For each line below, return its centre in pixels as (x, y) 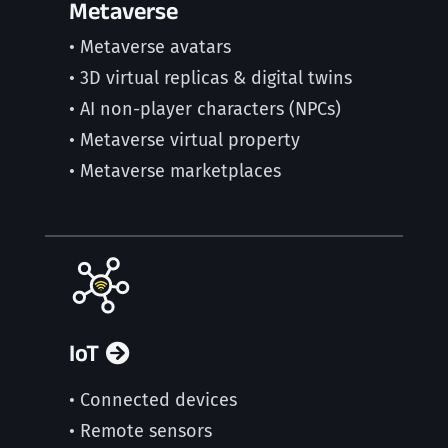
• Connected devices (152, 400)
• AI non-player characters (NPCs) (204, 109)
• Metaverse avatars (149, 47)
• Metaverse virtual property (184, 140)
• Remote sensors (140, 431)
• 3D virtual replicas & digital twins (210, 78)
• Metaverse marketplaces (174, 171)
